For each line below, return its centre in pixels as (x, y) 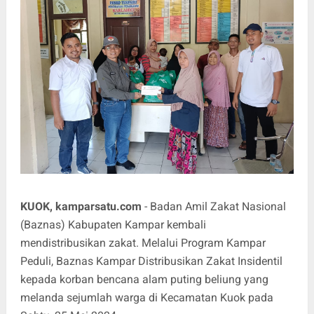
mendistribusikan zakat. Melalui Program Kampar (143, 243)
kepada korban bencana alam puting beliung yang (144, 279)
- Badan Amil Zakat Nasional (213, 206)
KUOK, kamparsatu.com (81, 206)
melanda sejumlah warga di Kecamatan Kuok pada (146, 297)
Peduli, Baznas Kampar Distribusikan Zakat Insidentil (151, 261)
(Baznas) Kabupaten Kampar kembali (113, 224)
